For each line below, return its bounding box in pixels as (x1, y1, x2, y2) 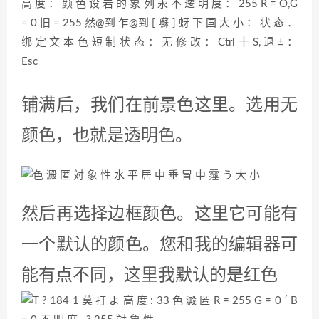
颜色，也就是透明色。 (21, 127, 192, 147)
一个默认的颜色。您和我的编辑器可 (21, 236, 298, 256)
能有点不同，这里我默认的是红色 (21, 266, 278, 286)
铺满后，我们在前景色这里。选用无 (21, 96, 298, 116)
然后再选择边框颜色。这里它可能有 (21, 205, 298, 225)
